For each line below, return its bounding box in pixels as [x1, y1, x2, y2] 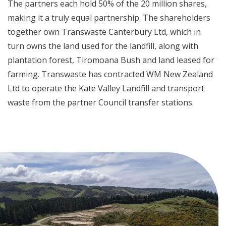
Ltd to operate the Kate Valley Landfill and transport [8, 83, 204, 94]
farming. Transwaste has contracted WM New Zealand [8, 69, 213, 80]
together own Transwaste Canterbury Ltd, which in [8, 26, 201, 37]
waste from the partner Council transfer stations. [8, 97, 194, 108]
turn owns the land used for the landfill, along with [8, 40, 198, 51]
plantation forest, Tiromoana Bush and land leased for [8, 54, 214, 66]
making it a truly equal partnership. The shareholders [8, 12, 210, 23]
